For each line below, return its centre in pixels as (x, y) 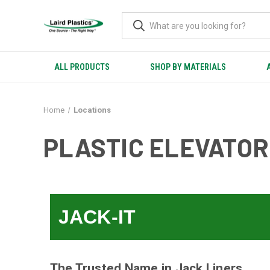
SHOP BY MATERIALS (188, 67)
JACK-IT (97, 217)
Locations (92, 110)
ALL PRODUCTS (82, 67)
